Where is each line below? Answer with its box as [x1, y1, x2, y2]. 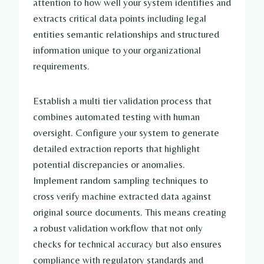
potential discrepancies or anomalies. [33, 159, 185, 171]
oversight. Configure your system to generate [33, 127, 219, 139]
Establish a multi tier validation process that [33, 95, 212, 107]
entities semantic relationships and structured [33, 28, 219, 41]
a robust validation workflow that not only [33, 222, 203, 235]
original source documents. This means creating [33, 206, 226, 219]
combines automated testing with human [33, 111, 200, 123]
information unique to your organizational [33, 44, 201, 57]
